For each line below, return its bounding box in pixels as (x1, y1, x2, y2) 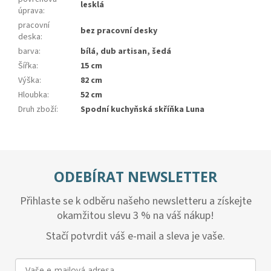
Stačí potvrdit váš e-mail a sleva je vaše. (46, 229, 225, 244)
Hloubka (18, 89, 47, 102)
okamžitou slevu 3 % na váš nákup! (57, 208, 214, 224)
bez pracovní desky (80, 25, 157, 38)
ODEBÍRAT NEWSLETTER (54, 167, 217, 187)
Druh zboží (18, 103, 56, 116)
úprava (18, 5, 43, 18)
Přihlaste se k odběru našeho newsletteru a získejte (19, 194, 252, 209)
